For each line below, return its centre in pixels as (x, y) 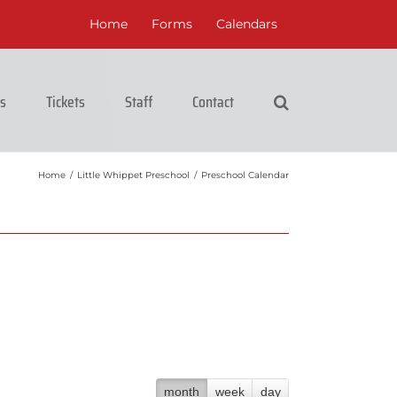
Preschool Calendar (245, 175)
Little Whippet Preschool (133, 175)
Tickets (66, 102)
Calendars (247, 24)
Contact (213, 102)
